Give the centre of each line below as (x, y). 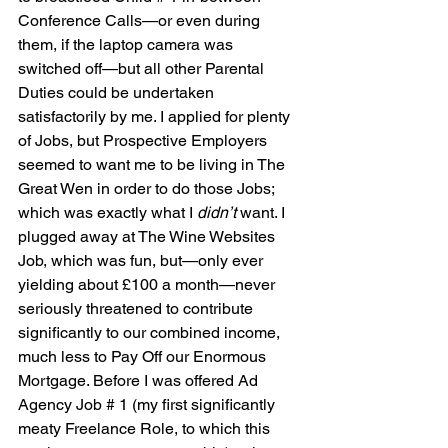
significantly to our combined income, (151, 333)
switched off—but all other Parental (143, 69)
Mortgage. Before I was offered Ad (140, 381)
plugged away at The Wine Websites (148, 237)
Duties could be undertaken (118, 93)
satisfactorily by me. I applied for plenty (156, 117)
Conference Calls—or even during (141, 21)
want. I (264, 213)
